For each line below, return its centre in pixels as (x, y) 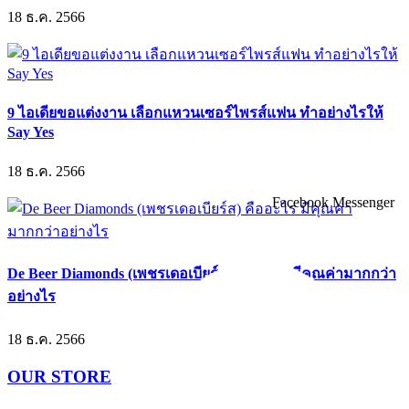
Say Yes (31, 131)
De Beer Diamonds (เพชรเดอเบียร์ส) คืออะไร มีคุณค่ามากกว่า (202, 274)
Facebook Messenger (333, 202)
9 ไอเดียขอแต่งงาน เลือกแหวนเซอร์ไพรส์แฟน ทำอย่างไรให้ (195, 112)
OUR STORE (59, 377)
